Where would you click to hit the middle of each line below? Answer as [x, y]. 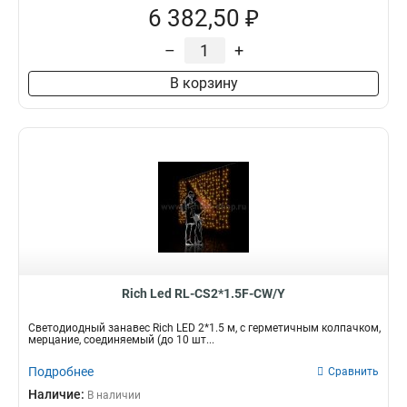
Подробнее [61, 372]
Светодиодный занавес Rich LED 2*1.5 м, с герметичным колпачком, [204, 328]
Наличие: [58, 394]
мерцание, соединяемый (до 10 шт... [121, 340]
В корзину [203, 83]
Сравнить [353, 372]
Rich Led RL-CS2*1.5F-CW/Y [203, 293]
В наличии [114, 395]
